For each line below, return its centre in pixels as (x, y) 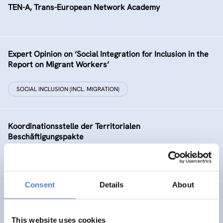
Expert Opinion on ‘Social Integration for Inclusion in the (108, 54)
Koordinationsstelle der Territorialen (74, 126)
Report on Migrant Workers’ (58, 64)
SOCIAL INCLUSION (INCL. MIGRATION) (68, 89)
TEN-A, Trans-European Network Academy (84, 7)
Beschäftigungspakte (46, 137)
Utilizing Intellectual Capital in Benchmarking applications (111, 198)
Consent (40, 185)
